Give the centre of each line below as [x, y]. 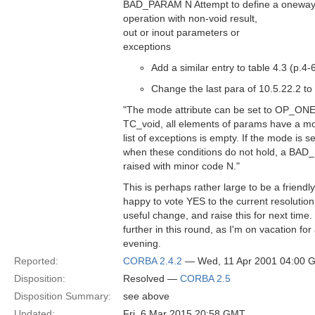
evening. [142, 243]
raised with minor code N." [181, 166]
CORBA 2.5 [205, 278]
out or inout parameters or [181, 32]
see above [146, 296]
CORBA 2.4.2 [153, 261]
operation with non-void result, [190, 18]
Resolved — [152, 278]
